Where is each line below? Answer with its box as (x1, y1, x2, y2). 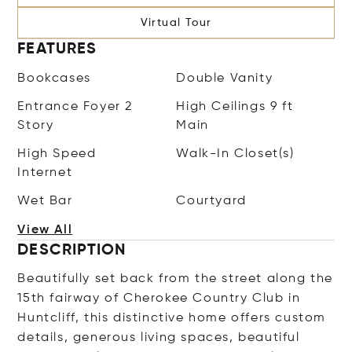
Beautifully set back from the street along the (17, 273, 334, 285)
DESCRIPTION (17, 243, 126, 258)
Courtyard (176, 195, 247, 207)
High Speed (17, 148, 97, 160)
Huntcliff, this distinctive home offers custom (17, 312, 327, 324)
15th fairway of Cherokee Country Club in (17, 292, 301, 305)
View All (17, 224, 73, 236)
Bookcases (17, 72, 91, 85)
